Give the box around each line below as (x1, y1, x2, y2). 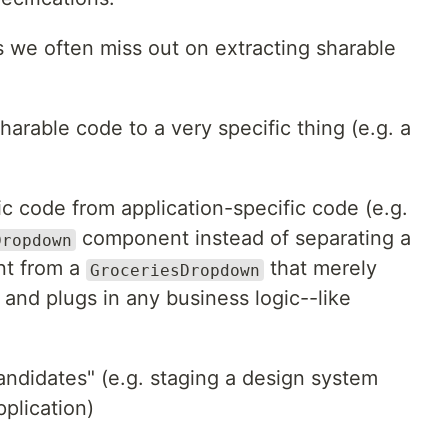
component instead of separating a (76, 226, 411, 251)
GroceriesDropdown (90, 260, 260, 280)
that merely (264, 256, 377, 281)
